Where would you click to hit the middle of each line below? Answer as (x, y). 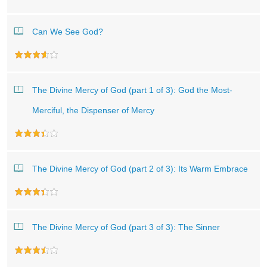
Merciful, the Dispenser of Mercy (93, 110)
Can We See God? (68, 32)
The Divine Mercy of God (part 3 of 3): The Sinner (126, 227)
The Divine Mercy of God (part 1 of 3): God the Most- (132, 90)
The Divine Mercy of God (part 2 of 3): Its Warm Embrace (140, 169)
